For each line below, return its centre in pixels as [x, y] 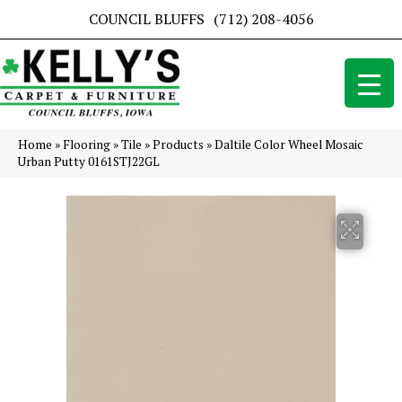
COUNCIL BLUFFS [146, 19]
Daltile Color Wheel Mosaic [289, 145]
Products [178, 145]
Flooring [87, 145]
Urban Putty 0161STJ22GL [89, 162]
